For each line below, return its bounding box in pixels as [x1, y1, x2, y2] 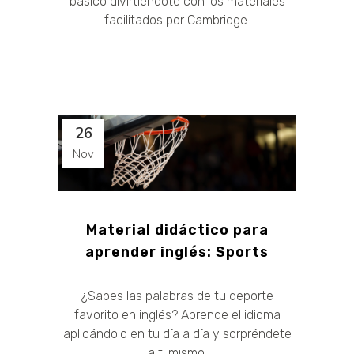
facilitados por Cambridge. [104, 12, 250, 28]
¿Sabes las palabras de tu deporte [81, 288, 273, 303]
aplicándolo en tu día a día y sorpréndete [62, 326, 292, 341]
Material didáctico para [85, 220, 269, 239]
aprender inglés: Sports [85, 243, 269, 261]
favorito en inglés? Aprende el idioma [73, 307, 281, 322]
